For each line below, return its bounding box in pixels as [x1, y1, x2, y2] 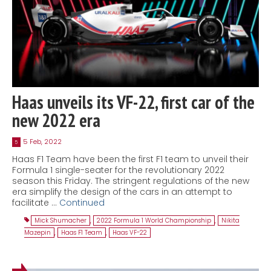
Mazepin [24, 227, 51, 237]
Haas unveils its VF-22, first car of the [12, 90, 255, 114]
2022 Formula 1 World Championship [97, 215, 211, 225]
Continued [59, 196, 105, 209]
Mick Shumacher [34, 215, 87, 225]
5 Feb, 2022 [23, 136, 62, 146]
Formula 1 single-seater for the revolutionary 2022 [12, 163, 224, 176]
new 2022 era [12, 108, 104, 132]
